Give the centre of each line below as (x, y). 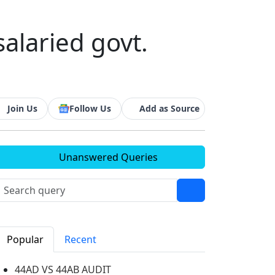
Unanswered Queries (107, 157)
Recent (80, 239)
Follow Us (90, 108)
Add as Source (169, 108)
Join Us (22, 108)
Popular (25, 239)
